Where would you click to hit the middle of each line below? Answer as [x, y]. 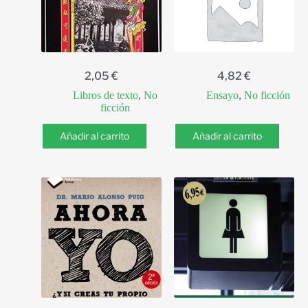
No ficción [267, 95]
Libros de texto [106, 95]
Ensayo [222, 95]
